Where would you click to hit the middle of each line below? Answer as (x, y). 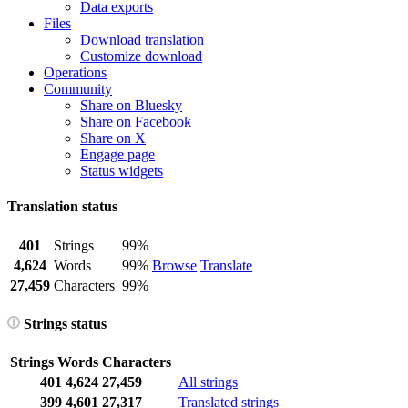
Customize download (141, 56)
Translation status (62, 207)
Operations (75, 72)
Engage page (117, 154)
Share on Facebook (136, 122)
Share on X (113, 138)
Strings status (63, 323)
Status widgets (122, 171)
